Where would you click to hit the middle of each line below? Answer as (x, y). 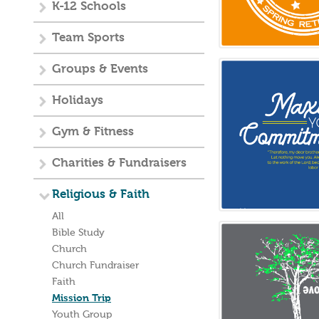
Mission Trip (82, 298)
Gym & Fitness (93, 132)
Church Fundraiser (95, 266)
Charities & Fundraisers (119, 163)
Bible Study (78, 233)
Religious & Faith (101, 195)
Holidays (78, 101)
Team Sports (88, 38)
